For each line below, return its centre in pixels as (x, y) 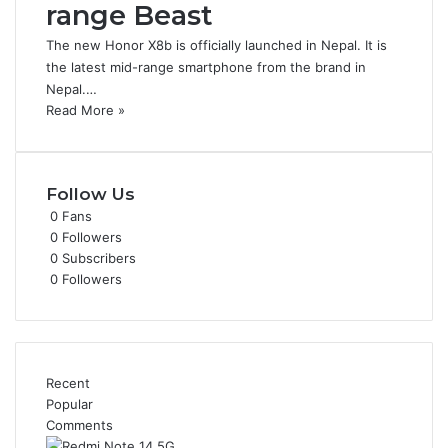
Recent (68, 383)
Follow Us (90, 194)
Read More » (85, 110)
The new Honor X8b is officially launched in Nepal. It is (216, 45)
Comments (79, 425)
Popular (69, 404)
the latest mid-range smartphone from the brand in (206, 67)
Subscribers (99, 258)
